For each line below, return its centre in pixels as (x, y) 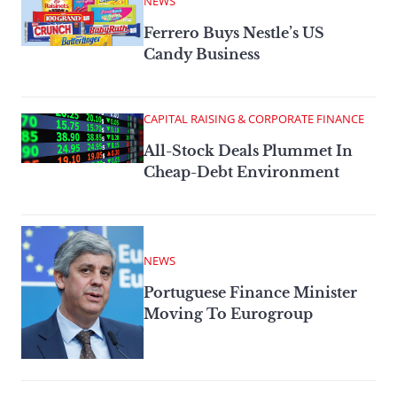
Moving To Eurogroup (228, 314)
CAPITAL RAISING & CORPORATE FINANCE (254, 119)
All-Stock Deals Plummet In (248, 151)
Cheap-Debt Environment (241, 172)
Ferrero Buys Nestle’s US (234, 33)
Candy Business (202, 54)
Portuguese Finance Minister (250, 293)
